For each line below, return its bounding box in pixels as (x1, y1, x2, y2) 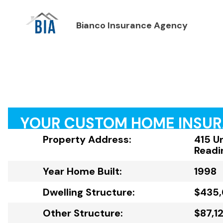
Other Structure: (43, 207, 123, 220)
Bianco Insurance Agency (76, 19, 188, 32)
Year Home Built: (43, 165, 122, 178)
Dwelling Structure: (43, 186, 135, 199)
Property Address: (43, 133, 131, 146)
